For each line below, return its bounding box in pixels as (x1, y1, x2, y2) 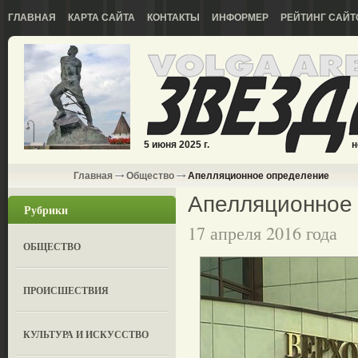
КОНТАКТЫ (147, 12, 200, 23)
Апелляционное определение (185, 170, 329, 181)
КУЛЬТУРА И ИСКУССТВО (23, 328, 149, 341)
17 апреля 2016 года (188, 221, 337, 245)
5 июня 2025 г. (144, 139, 209, 150)
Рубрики (24, 201, 68, 218)
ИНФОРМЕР (212, 12, 268, 23)
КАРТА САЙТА (68, 12, 135, 23)
